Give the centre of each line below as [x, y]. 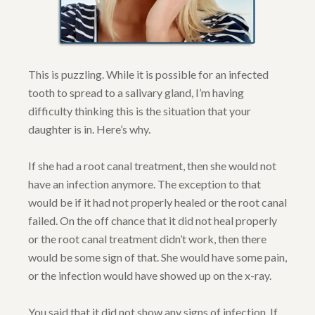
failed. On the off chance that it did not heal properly [153, 221]
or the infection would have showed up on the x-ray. [150, 276]
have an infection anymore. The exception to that [144, 184]
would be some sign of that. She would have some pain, [157, 257]
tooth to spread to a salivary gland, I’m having [136, 93]
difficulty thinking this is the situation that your [140, 111]
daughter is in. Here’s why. [89, 129]
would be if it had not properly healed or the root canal [157, 202]
